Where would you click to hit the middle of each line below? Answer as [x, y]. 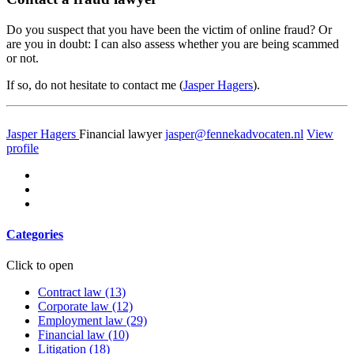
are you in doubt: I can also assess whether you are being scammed [173, 43]
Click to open [40, 265]
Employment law [81, 321]
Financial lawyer [121, 134]
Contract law [70, 292]
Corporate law [73, 307]
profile [23, 148]
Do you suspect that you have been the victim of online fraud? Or [169, 29]
